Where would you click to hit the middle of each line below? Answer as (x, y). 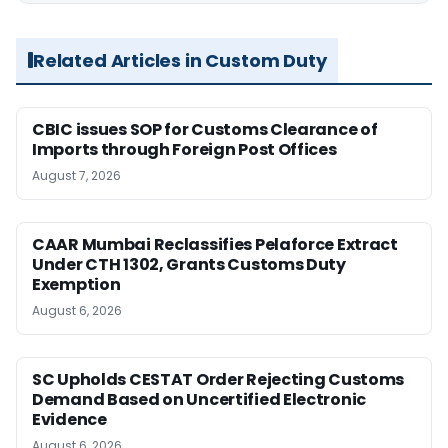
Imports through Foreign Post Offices (184, 149)
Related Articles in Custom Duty (180, 60)
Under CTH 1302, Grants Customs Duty (189, 264)
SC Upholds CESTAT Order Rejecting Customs (218, 379)
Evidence (69, 419)
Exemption (76, 284)
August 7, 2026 (76, 175)
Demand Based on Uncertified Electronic (199, 399)
